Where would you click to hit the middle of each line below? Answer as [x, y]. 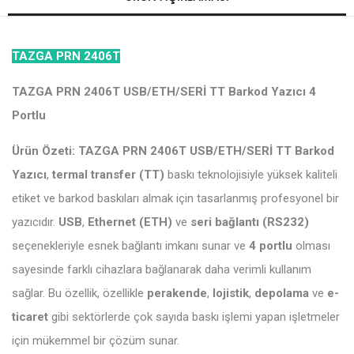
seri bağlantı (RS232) [250, 222]
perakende [177, 293]
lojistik [231, 293]
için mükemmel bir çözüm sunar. [96, 341]
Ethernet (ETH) [130, 222]
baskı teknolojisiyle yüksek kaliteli [251, 175]
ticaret [30, 317]
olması [311, 246]
